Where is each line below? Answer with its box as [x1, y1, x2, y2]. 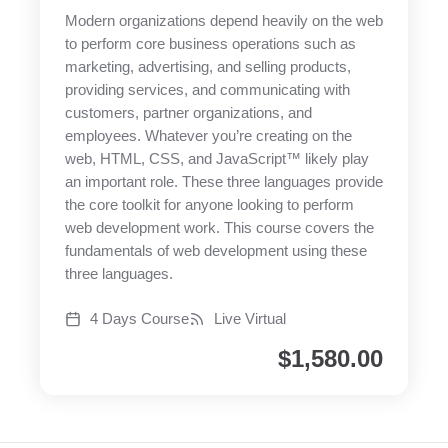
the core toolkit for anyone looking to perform [65, 197, 354, 214]
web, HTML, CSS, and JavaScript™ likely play [65, 151, 369, 168]
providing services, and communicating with [65, 82, 350, 99]
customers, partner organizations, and [65, 105, 312, 122]
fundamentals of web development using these [65, 243, 367, 260]
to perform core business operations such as [65, 36, 356, 53]
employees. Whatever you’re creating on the [65, 128, 352, 145]
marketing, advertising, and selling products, [65, 59, 351, 76]
